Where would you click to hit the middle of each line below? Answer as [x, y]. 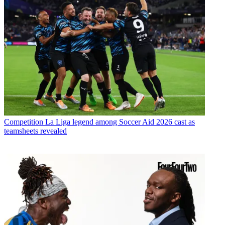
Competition [24, 122]
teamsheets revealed [35, 131]
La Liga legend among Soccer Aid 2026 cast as [120, 122]
